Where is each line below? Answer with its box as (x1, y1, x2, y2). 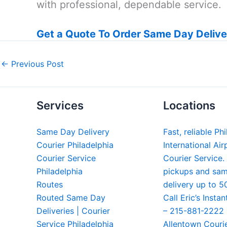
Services (36, 99, 84, 112)
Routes (36, 179, 63, 190)
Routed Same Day (36, 193, 105, 203)
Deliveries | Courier (36, 206, 110, 216)
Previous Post (9, 59, 64, 69)
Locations (163, 99, 215, 112)
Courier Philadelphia (36, 140, 113, 150)
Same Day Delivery (36, 127, 109, 137)
